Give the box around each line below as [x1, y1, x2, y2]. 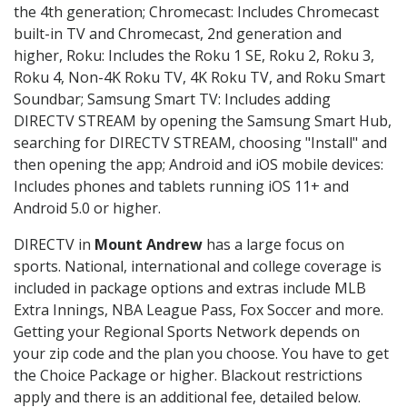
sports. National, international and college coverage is [14, 256, 382, 277]
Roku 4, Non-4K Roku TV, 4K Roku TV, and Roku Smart [14, 67, 385, 88]
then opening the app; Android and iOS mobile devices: [14, 154, 383, 175]
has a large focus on [203, 234, 344, 255]
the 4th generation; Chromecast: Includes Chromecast [14, 2, 379, 23]
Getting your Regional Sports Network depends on [14, 322, 360, 342]
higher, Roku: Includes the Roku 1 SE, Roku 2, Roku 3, [14, 45, 374, 66]
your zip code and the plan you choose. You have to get [14, 343, 389, 364]
